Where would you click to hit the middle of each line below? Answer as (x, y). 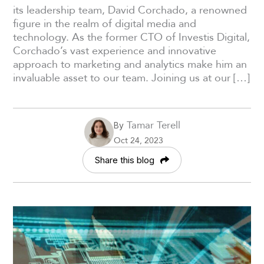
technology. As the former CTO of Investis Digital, (132, 36)
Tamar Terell (152, 124)
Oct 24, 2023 (138, 140)
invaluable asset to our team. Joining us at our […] (132, 77)
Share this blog (125, 160)
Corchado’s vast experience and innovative (115, 50)
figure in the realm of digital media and (105, 23)
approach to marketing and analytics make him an (130, 63)
